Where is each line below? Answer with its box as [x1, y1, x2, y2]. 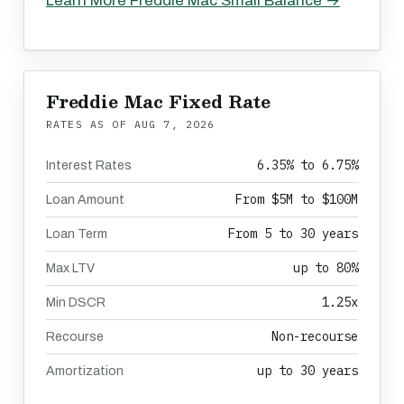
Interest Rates [46, 159, 132, 172]
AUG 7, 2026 [133, 117, 216, 131]
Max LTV [46, 262, 95, 275]
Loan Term [46, 227, 107, 241]
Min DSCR [46, 296, 106, 309]
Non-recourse [271, 328, 358, 344]
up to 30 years [257, 363, 358, 379]
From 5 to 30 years [228, 225, 358, 242]
